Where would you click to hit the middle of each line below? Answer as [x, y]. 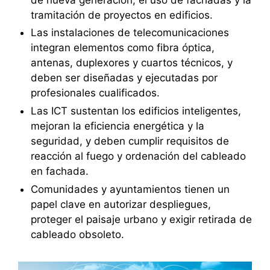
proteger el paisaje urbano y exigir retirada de [141, 219]
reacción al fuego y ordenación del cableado [138, 156]
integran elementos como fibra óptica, [122, 48]
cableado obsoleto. [77, 234]
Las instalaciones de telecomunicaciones [130, 33]
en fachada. [59, 171]
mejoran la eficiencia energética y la [117, 126]
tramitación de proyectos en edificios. [121, 15]
